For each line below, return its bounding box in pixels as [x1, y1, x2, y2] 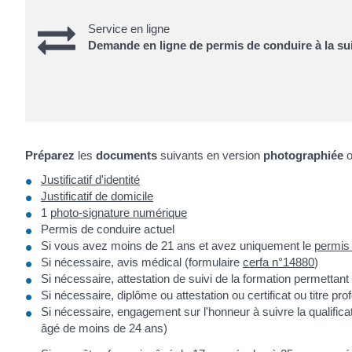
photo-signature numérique [50, 206, 187, 220]
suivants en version [157, 148, 263, 162]
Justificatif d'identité [41, 173, 140, 187]
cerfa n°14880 [243, 255, 314, 269]
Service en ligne [88, 22, 170, 36]
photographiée [263, 148, 343, 162]
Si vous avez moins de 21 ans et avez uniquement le [41, 239, 314, 253]
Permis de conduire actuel [41, 222, 174, 236]
